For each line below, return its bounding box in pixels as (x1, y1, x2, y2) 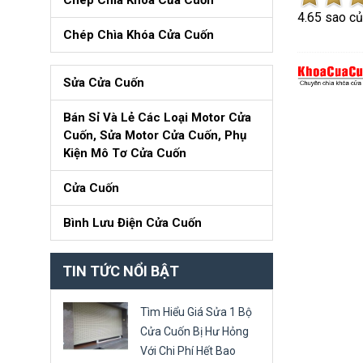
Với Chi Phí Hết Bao (140, 344, 236, 357)
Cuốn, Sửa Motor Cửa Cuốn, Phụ (63, 128, 246, 143)
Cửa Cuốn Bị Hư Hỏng (140, 325, 249, 338)
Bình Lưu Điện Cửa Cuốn (63, 216, 202, 230)
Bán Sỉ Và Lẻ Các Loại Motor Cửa (63, 110, 251, 125)
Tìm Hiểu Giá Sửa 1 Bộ (140, 305, 252, 318)
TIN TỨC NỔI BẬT (62, 263, 179, 280)
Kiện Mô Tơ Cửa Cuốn (63, 146, 186, 160)
